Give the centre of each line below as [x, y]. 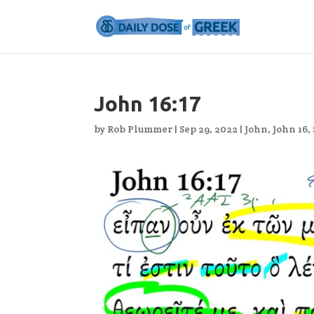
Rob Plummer [140, 129]
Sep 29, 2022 [209, 129]
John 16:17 [148, 104]
